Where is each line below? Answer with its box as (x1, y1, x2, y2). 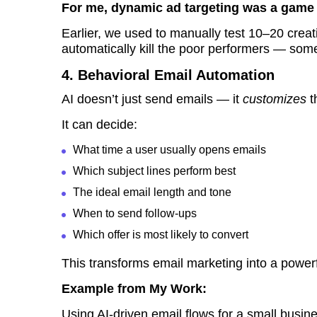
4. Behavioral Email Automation (62, 67, 275, 83)
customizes (243, 92, 306, 107)
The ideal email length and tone (73, 186, 231, 199)
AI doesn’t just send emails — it (62, 92, 243, 107)
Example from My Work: (62, 282, 207, 296)
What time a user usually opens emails (73, 144, 266, 156)
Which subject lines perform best (73, 165, 236, 178)
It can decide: (62, 117, 137, 132)
